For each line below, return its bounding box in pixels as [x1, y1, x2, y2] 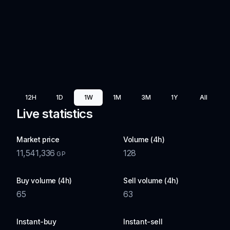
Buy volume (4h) [16, 176, 72, 185]
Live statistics [16, 106, 92, 121]
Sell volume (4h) [123, 176, 179, 185]
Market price [16, 135, 60, 144]
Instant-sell [123, 217, 163, 226]
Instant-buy [16, 217, 56, 226]
